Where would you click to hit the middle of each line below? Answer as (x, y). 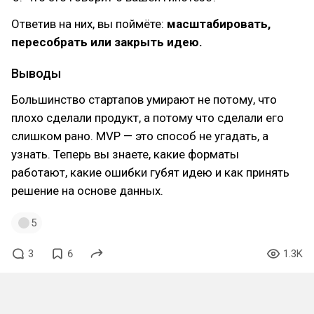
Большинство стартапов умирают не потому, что (144, 99)
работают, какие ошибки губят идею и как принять (150, 172)
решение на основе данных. (87, 190)
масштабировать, (219, 23)
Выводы (36, 73)
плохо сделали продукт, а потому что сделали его (148, 117)
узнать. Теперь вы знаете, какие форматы (125, 154)
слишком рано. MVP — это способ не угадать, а (140, 136)
